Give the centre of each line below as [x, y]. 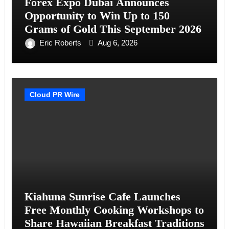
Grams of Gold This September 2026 [113, 29]
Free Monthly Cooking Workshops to [114, 210]
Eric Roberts [61, 42]
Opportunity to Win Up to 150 [97, 15]
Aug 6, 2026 [117, 42]
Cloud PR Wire [54, 94]
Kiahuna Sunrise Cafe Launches [102, 196]
